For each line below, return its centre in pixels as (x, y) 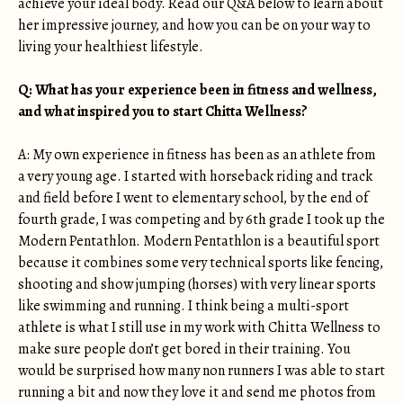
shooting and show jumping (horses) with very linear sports (197, 284)
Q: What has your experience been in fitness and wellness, (197, 90)
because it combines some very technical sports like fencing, (201, 263)
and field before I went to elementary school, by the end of (193, 198)
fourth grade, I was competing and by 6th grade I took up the (201, 219)
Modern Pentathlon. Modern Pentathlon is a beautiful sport (199, 241)
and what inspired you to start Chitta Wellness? (164, 112)
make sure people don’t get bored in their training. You (184, 349)
